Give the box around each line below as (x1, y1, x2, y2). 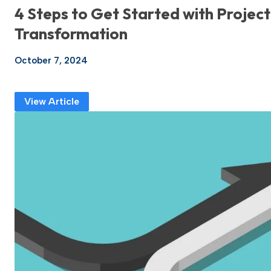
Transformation (15, 24, 128, 44)
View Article (24, 96, 79, 108)
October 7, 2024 (15, 55, 88, 67)
